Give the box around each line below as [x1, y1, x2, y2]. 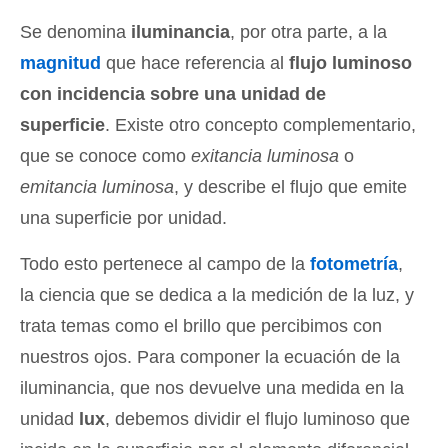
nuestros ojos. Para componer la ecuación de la [20, 346, 400, 367]
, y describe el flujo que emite [174, 176, 407, 197]
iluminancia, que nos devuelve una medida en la [20, 377, 404, 398]
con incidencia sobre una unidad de [20, 83, 326, 104]
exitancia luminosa [191, 145, 339, 166]
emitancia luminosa [20, 176, 174, 197]
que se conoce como [20, 145, 191, 166]
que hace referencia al [101, 52, 289, 73]
